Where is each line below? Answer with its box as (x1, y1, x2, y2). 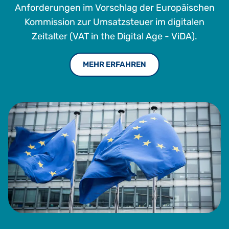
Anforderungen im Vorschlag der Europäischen (14, 2, 215, 13)
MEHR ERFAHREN (83, 59, 146, 69)
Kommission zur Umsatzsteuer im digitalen (25, 16, 204, 28)
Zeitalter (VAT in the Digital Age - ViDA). (32, 30, 197, 42)
